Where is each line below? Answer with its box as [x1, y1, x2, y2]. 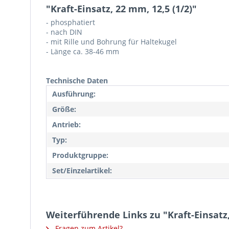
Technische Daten [46, 76, 108, 85]
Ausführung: [52, 89, 96, 99]
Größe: [52, 104, 76, 114]
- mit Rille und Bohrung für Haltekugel [46, 37, 177, 47]
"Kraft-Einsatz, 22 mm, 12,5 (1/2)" [46, 3, 197, 15]
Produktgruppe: [52, 150, 108, 160]
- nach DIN [46, 27, 82, 37]
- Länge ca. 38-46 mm [46, 47, 119, 56]
